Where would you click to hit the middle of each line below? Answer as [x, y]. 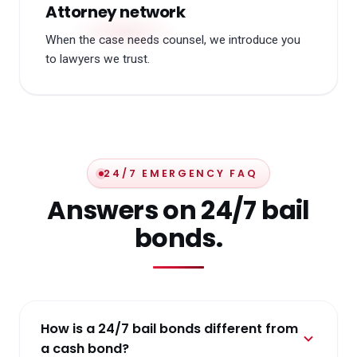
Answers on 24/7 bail [178, 210]
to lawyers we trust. [98, 59]
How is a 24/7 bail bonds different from [169, 329]
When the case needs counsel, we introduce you [173, 40]
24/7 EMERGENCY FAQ [181, 174]
